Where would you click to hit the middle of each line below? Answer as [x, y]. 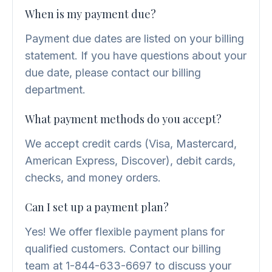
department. [55, 90]
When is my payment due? [90, 14]
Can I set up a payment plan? [97, 207]
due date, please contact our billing [113, 73]
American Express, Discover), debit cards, [130, 161]
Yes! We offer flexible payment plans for [125, 232]
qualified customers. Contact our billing [123, 249]
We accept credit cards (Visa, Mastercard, [131, 144]
